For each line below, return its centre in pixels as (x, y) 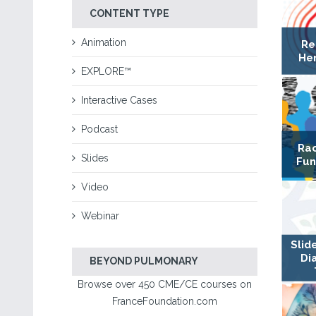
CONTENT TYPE (129, 13)
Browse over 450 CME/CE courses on (164, 284)
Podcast (99, 129)
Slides (95, 158)
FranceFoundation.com (164, 301)
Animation (104, 42)
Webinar (100, 216)
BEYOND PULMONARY (144, 261)
